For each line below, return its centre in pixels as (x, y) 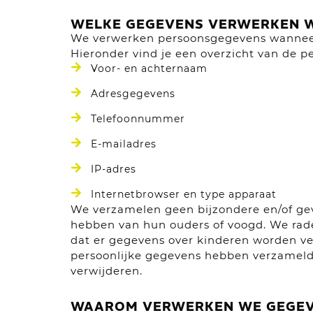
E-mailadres (123, 144)
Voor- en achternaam (149, 68)
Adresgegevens (133, 94)
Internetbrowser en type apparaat (183, 194)
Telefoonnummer (138, 119)
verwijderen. (106, 271)
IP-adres (113, 169)
